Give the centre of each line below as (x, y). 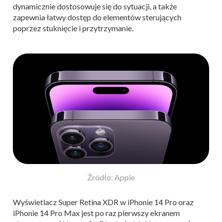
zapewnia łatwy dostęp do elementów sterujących (97, 17)
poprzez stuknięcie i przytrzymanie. (73, 28)
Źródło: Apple (111, 177)
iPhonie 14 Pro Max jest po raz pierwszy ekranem (96, 213)
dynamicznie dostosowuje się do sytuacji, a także (95, 6)
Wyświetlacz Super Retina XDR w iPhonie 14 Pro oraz (103, 202)
